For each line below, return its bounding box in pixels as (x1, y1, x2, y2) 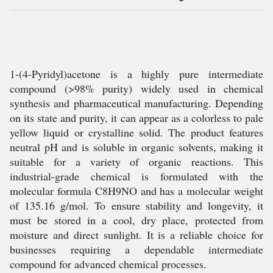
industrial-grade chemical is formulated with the (10, 169, 263, 183)
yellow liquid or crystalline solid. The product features (10, 125, 263, 140)
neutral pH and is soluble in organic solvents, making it (10, 140, 263, 154)
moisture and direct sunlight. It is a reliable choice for (10, 227, 263, 242)
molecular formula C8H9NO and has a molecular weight (10, 183, 263, 198)
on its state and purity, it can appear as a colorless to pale (10, 110, 263, 125)
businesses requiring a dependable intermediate (10, 242, 263, 257)
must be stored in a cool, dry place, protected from (10, 213, 263, 227)
